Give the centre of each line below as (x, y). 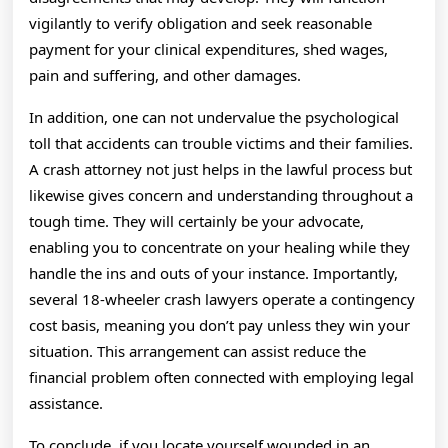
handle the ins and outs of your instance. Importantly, (213, 273)
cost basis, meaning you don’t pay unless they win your (219, 325)
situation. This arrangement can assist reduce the (197, 351)
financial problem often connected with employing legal (221, 377)
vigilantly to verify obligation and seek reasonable (200, 23)
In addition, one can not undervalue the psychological (214, 117)
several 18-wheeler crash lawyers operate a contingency (222, 299)
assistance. (66, 403)
